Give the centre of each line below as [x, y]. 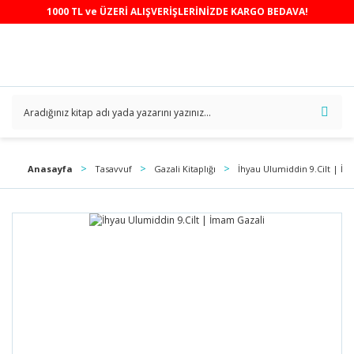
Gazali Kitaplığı [185, 168]
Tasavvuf [113, 168]
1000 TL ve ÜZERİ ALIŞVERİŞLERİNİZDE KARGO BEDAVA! [177, 11]
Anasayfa [50, 168]
